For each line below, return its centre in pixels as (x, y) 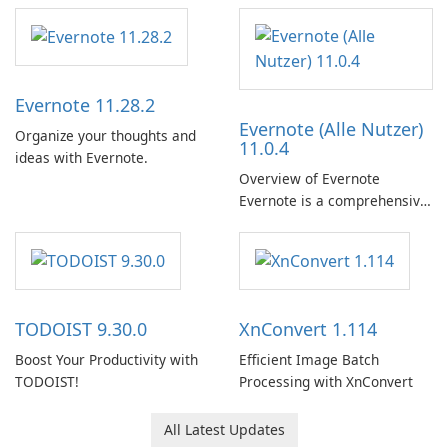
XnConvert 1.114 (308, 329)
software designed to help (324, 245)
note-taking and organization (332, 223)
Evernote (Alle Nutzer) (331, 129)
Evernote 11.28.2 (85, 105)
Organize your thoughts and (105, 136)
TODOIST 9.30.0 (81, 329)
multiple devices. (294, 311)
